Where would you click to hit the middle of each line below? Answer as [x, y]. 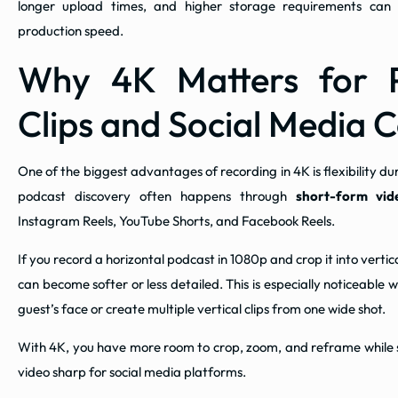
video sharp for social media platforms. [132, 372]
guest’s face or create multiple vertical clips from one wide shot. [202, 309]
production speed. [71, 31]
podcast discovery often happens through [157, 196]
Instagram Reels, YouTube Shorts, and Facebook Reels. [176, 221]
